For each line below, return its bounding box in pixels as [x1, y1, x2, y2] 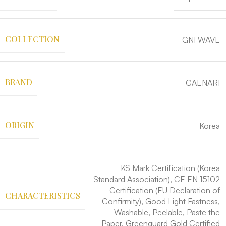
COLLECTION [5, 34, 60, 45]
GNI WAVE [182, 34, 220, 45]
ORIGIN [5, 120, 34, 131]
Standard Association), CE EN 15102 [93, 174, 220, 185]
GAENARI [186, 77, 220, 88]
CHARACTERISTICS [5, 190, 80, 201]
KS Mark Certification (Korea [121, 163, 220, 174]
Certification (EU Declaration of [109, 185, 220, 196]
